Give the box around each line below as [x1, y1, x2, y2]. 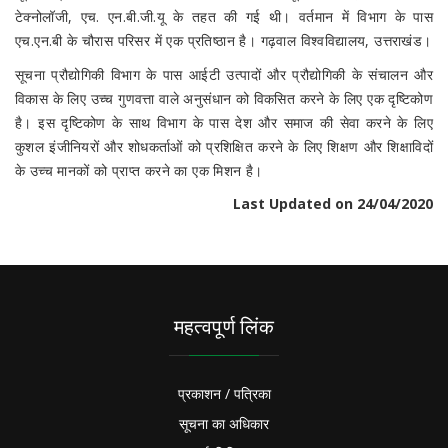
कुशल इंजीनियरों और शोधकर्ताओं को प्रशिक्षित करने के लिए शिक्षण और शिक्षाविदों [15, 137, 433, 156]
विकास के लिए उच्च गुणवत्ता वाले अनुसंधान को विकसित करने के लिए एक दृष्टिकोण [15, 89, 433, 108]
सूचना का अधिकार [179, 414, 269, 433]
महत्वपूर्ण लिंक [173, 313, 275, 340]
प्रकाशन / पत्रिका [177, 384, 271, 403]
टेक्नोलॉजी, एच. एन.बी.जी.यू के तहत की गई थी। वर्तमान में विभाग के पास [15, 7, 433, 26]
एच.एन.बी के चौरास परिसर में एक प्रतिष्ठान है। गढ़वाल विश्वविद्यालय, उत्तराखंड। [15, 31, 432, 50]
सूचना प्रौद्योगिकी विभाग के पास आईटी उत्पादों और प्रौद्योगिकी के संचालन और [15, 65, 433, 84]
